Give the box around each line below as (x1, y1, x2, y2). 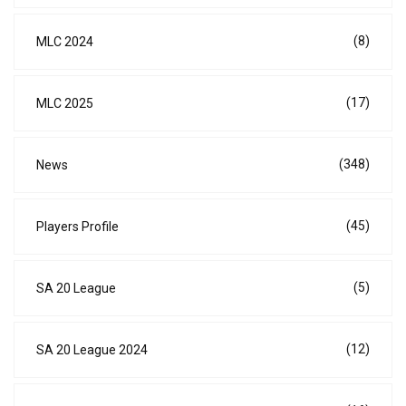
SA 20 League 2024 (36, 343, 148, 358)
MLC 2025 (36, 96, 93, 111)
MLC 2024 (36, 34, 93, 50)
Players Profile (36, 219, 119, 235)
